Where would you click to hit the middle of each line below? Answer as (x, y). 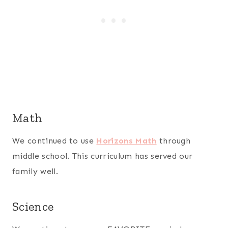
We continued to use (54, 140)
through (174, 140)
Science (33, 206)
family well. (35, 171)
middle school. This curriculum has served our (103, 156)
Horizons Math (126, 140)
